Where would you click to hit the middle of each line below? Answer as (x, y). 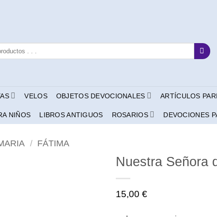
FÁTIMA (54, 143)
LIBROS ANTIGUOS (71, 115)
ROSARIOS (130, 115)
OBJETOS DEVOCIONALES (101, 96)
